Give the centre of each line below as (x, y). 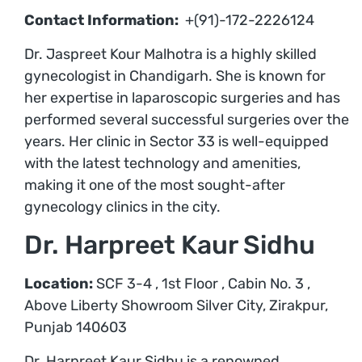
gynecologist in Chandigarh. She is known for (175, 76)
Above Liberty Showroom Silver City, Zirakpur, (176, 306)
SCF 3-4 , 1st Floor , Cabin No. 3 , (202, 284)
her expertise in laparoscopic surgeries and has (182, 97)
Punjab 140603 (76, 328)
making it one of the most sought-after (155, 185)
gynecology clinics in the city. (122, 206)
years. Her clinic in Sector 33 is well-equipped (177, 141)
